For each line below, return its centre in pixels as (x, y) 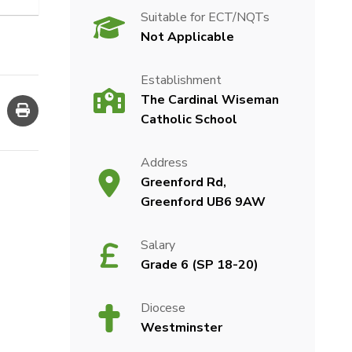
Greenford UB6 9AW (203, 202)
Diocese (163, 308)
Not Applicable (187, 37)
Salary (158, 245)
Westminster (181, 328)
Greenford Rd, (183, 182)
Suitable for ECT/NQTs (205, 17)
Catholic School (189, 119)
